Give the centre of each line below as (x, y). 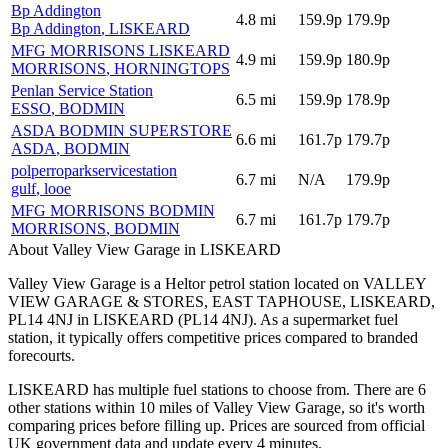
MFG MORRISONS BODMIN (113, 210)
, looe (53, 188)
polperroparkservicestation (94, 170)
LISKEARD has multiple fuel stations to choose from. (179, 389)
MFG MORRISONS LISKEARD (120, 50)
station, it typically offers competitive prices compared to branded (213, 337)
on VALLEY (382, 283)
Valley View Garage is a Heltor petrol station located (173, 283)
